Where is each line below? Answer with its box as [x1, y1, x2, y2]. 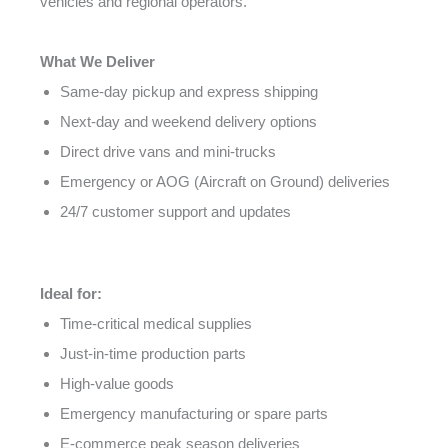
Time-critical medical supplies [60, 315, 252, 333]
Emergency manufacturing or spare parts [60, 405, 328, 423]
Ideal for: [40, 285, 102, 303]
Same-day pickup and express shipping [60, 82, 318, 100]
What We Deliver [40, 52, 155, 70]
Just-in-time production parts [60, 345, 246, 363]
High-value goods [60, 375, 174, 393]
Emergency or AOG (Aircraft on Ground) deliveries [60, 172, 390, 190]
